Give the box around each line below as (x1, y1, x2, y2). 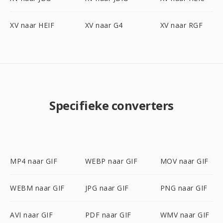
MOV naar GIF (160, 156, 209, 166)
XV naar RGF (160, 20, 203, 30)
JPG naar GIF (85, 183, 129, 193)
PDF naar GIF (85, 210, 131, 220)
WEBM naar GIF (10, 183, 65, 193)
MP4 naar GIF (10, 156, 57, 166)
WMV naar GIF (160, 210, 210, 220)
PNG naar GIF (160, 183, 208, 193)
